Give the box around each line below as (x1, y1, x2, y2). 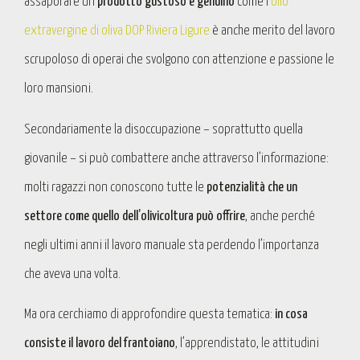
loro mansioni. (24, 82, 93, 96)
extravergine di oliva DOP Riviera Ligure (24, 24, 210, 39)
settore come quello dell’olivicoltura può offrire (24, 209, 245, 223)
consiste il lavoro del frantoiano (24, 336, 175, 350)
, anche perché (245, 209, 315, 223)
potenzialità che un (207, 180, 297, 194)
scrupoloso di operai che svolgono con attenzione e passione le (24, 53, 334, 67)
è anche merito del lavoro (210, 24, 335, 39)
